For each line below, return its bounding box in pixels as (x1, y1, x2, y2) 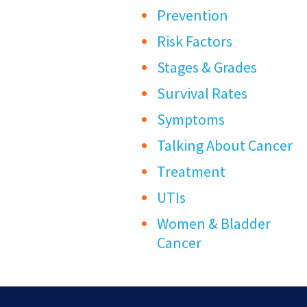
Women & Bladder (157, 214, 271, 234)
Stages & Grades (157, 58, 258, 77)
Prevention (157, 5, 229, 25)
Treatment (157, 162, 226, 182)
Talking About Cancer (157, 136, 293, 156)
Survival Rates (157, 84, 248, 103)
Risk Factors (157, 32, 233, 51)
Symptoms (157, 110, 225, 130)
